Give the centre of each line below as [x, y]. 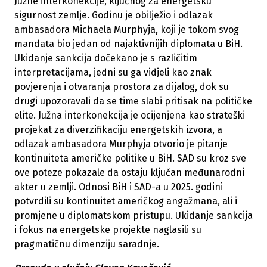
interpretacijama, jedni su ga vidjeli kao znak [113, 73]
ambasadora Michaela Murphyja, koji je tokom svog [127, 30]
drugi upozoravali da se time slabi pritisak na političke [133, 101]
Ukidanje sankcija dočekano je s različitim [106, 58]
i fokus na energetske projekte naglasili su [108, 230]
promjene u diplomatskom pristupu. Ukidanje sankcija [133, 216]
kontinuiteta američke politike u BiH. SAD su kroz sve [130, 159]
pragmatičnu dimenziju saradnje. [87, 244]
